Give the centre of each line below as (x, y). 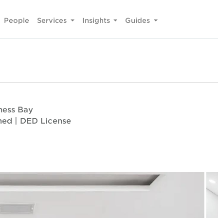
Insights (97, 20)
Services (53, 20)
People (17, 20)
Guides (139, 20)
